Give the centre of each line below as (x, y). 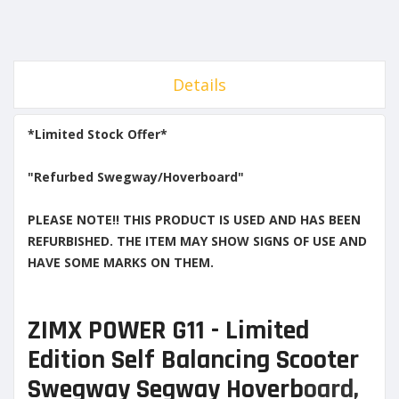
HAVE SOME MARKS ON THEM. (121, 262)
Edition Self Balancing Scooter (193, 359)
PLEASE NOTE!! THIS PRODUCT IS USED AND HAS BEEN (194, 219)
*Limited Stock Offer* (98, 134)
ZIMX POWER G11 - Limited (168, 330)
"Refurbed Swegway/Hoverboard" (138, 176)
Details (199, 84)
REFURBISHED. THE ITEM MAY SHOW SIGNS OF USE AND (197, 240)
